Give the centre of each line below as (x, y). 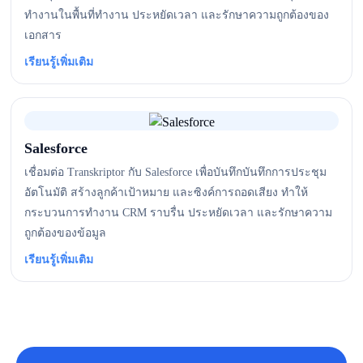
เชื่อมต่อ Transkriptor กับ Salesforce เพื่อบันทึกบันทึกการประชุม (175, 172)
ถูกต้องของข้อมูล (65, 233)
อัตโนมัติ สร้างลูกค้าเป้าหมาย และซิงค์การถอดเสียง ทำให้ (166, 192)
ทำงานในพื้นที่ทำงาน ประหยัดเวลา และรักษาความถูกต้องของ (177, 15)
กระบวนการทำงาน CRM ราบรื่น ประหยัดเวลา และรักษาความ (178, 213)
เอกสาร (43, 35)
